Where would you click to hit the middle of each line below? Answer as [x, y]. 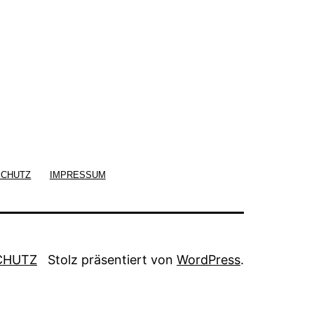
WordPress [209, 259]
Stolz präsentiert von [112, 259]
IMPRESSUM [77, 175]
